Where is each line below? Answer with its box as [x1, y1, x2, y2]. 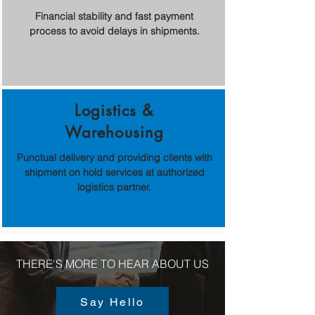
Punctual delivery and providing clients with [16, 151, 212, 164]
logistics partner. [77, 181, 151, 193]
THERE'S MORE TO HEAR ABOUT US [16, 257, 209, 271]
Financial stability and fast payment [35, 10, 193, 22]
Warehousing [64, 122, 165, 142]
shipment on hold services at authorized [24, 166, 205, 179]
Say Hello [80, 295, 145, 309]
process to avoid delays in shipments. [29, 25, 200, 37]
